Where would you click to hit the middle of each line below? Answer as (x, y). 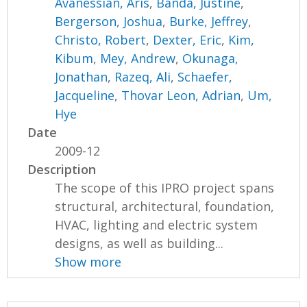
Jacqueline (85, 95)
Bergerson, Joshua (109, 21)
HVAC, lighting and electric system (157, 224)
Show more (88, 261)
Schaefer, (205, 76)
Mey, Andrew (138, 58)
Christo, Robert (101, 39)
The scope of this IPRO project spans (165, 187)
